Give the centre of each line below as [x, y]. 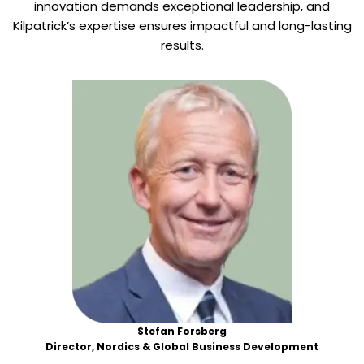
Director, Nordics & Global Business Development [182, 346]
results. [182, 45]
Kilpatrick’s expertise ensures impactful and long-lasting [182, 25]
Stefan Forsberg [182, 331]
